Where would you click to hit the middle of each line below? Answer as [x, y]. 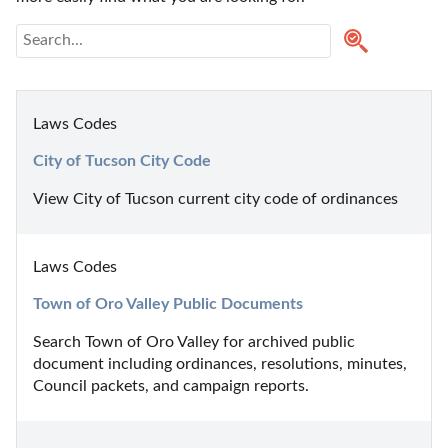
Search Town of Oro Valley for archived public [194, 341]
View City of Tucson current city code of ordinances [215, 198]
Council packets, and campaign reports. [171, 385]
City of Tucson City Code [122, 160]
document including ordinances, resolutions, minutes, [220, 363]
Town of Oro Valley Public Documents [168, 303]
